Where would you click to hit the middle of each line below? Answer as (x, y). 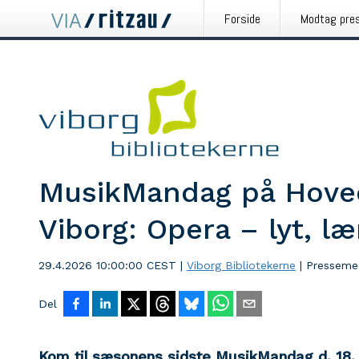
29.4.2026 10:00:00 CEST (107, 265)
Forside (242, 19)
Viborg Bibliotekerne (241, 265)
